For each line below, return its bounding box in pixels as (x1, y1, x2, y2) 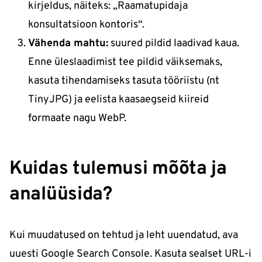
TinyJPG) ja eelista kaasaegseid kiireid (28, 93, 209, 107)
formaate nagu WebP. (28, 112, 126, 126)
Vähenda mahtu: (28, 37, 108, 51)
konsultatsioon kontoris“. (28, 18, 144, 32)
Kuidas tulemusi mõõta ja (9, 157, 227, 181)
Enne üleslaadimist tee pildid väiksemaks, (28, 56, 222, 70)
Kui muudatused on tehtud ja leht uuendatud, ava (9, 229, 238, 243)
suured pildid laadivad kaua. (108, 37, 239, 51)
